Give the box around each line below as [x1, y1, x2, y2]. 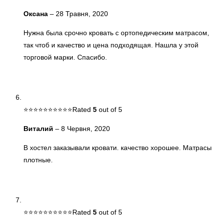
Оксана [23, 9, 50, 18]
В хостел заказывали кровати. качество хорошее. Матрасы [23, 143, 212, 152]
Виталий [23, 124, 55, 132]
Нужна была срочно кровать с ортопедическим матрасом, [23, 28, 209, 37]
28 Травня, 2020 [56, 9, 108, 18]
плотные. [23, 155, 53, 164]
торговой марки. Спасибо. [23, 53, 107, 61]
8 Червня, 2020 [61, 124, 110, 132]
